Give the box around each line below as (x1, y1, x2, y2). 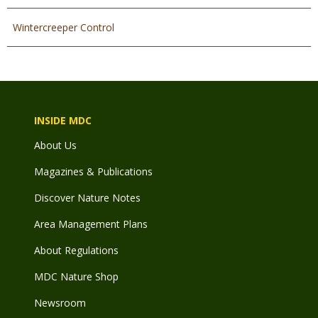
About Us (34, 138, 77, 152)
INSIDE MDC (34, 113, 92, 127)
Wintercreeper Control (13, 20, 114, 34)
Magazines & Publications (34, 164, 153, 178)
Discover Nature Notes (34, 190, 141, 204)
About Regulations (34, 243, 119, 257)
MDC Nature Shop (34, 269, 119, 283)
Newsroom (34, 295, 86, 309)
